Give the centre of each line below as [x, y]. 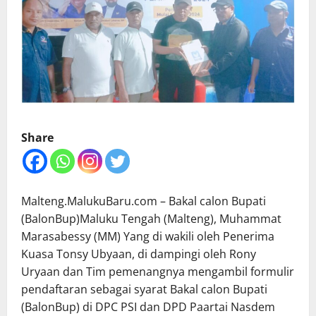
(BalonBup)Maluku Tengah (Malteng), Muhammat [151, 219]
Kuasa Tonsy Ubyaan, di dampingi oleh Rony [139, 254]
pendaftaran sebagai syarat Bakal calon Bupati [144, 290]
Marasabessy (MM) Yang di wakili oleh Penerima [148, 237]
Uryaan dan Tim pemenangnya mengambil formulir [158, 272]
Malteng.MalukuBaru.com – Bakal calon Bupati [144, 201]
